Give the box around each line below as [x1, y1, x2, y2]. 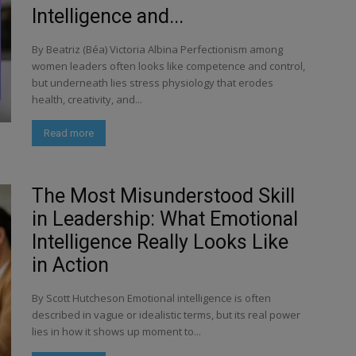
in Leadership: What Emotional [32, 207, 298, 230]
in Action [32, 253, 109, 277]
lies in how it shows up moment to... [32, 324, 201, 339]
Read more [44, 127, 94, 139]
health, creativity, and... [32, 92, 142, 106]
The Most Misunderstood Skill [32, 184, 295, 207]
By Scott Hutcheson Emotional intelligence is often [32, 291, 271, 305]
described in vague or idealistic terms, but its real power [32, 308, 300, 322]
